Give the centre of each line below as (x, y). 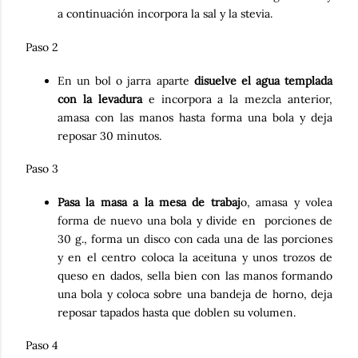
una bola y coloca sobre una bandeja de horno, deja (195, 294)
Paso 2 (42, 47)
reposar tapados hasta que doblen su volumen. (177, 312)
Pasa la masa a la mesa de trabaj (149, 202)
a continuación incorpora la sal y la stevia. (165, 14)
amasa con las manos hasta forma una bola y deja (195, 117)
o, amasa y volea (286, 202)
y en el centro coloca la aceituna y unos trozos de (195, 257)
